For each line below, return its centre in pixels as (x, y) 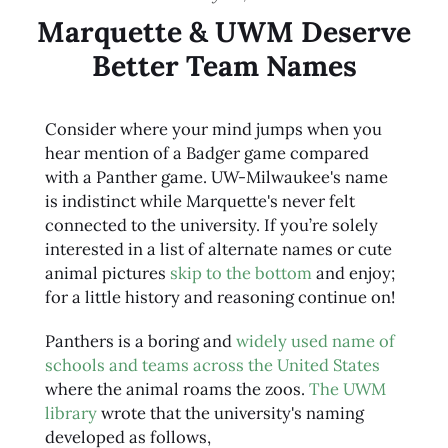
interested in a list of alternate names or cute (218, 249)
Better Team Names (224, 65)
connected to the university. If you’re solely (211, 225)
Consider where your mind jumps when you (213, 129)
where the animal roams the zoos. (176, 389)
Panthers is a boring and (140, 341)
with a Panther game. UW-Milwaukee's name (216, 177)
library (70, 413)
